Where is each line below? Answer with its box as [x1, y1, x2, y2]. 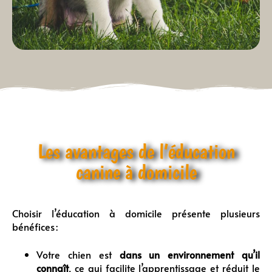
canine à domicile [75, 159, 197, 184]
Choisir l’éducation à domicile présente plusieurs [12, 206, 260, 220]
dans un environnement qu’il [119, 247, 260, 261]
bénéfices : [12, 219, 58, 233]
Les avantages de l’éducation [37, 138, 235, 163]
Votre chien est [36, 247, 120, 261]
